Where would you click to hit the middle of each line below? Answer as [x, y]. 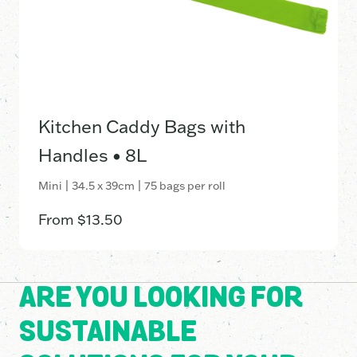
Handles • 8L [92, 155]
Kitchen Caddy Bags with [142, 127]
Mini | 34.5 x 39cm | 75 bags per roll [132, 186]
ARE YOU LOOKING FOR [161, 300]
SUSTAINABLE [108, 334]
